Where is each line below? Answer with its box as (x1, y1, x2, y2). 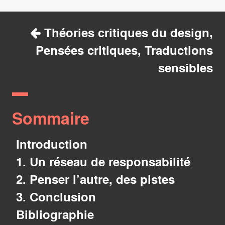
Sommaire (12, 106, 89, 130)
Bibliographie (16, 205, 94, 223)
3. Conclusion (16, 188, 96, 206)
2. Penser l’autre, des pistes (16, 170, 175, 188)
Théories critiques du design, (41, 24, 213, 42)
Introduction (16, 135, 87, 153)
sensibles (158, 59, 213, 77)
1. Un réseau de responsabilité (16, 153, 190, 171)
